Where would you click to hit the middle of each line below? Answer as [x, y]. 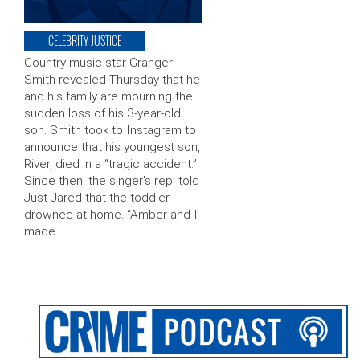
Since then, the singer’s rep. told [112, 181]
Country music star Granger [98, 63]
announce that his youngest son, [112, 147]
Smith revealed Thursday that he [112, 80]
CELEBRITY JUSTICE [85, 41]
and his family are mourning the [108, 97]
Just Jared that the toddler [97, 198]
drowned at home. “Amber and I [111, 215]
